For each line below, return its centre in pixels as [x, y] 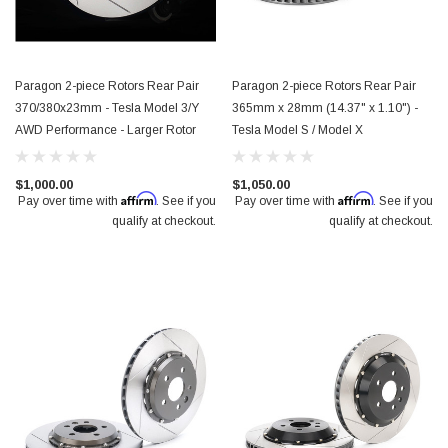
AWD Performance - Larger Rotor [105, 130]
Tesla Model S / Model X [297, 130]
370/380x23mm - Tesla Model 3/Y [107, 108]
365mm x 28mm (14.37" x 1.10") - [325, 108]
